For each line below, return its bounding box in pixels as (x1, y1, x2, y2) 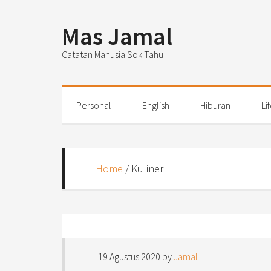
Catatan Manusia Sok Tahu (62, 48, 163, 60)
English (142, 99, 169, 111)
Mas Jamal (62, 21, 172, 51)
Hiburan (200, 99, 230, 111)
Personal (76, 99, 111, 111)
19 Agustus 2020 (98, 250, 160, 263)
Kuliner (131, 162, 163, 175)
